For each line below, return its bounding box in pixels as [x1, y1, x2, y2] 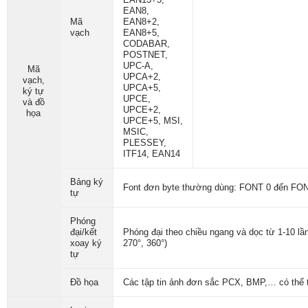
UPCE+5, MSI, [122, 115, 183, 126]
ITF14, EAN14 [122, 148, 180, 159]
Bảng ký [69, 177, 103, 187]
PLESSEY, [122, 137, 166, 148]
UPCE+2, [122, 104, 161, 115]
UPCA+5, [122, 82, 161, 93]
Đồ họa [69, 277, 98, 287]
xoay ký [69, 238, 102, 248]
